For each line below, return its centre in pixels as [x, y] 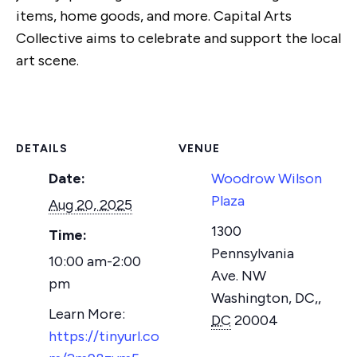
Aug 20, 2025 [90, 204]
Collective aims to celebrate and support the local [178, 38]
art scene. [47, 60]
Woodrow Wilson [267, 178]
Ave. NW [239, 275]
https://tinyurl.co [104, 336]
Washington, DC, [265, 298]
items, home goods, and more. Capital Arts [154, 16]
